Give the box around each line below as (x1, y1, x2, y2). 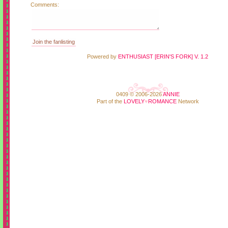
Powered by (87, 53, 118, 60)
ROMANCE (148, 98, 177, 104)
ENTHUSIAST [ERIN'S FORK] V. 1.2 (118, 53, 208, 60)
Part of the (96, 98, 124, 104)
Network (176, 98, 199, 104)
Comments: (31, 1, 59, 8)
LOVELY (123, 98, 145, 104)
